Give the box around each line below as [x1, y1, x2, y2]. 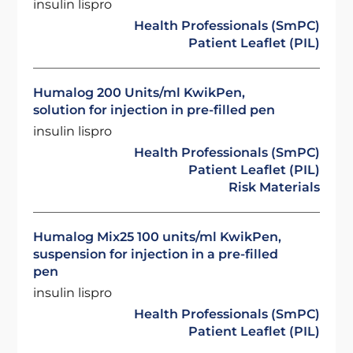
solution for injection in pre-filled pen [33, 102, 276, 117]
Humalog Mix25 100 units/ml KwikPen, [33, 229, 282, 244]
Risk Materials [228, 180, 320, 195]
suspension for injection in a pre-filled [33, 247, 279, 262]
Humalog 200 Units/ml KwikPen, [33, 85, 246, 100]
